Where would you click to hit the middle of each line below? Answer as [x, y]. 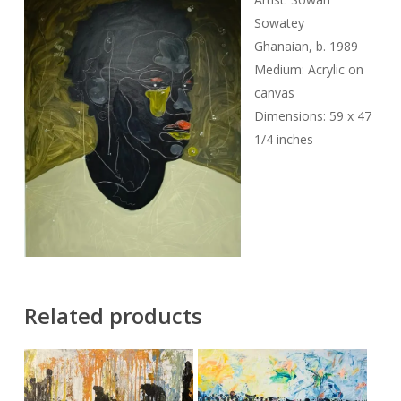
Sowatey [279, 23]
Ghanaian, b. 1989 [306, 47]
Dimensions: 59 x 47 [312, 116]
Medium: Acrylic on [308, 70]
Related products [113, 315]
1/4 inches [283, 140]
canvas [274, 93]
